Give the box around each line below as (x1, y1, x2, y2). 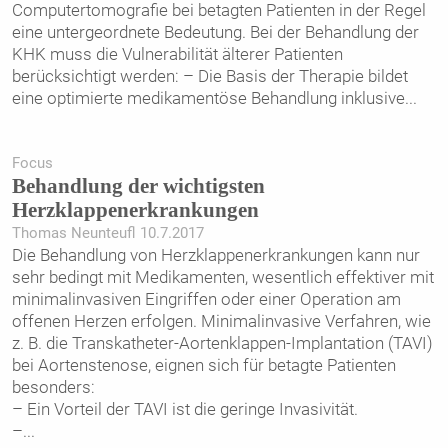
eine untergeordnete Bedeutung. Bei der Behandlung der (11, 22, 419, 43)
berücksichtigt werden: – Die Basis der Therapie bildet (11, 66, 408, 87)
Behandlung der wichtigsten (11, 174, 265, 197)
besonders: (11, 376, 95, 397)
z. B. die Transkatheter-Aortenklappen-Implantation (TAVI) (11, 332, 433, 353)
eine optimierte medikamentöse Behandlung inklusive (11, 88, 405, 109)
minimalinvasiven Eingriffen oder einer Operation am (11, 288, 401, 309)
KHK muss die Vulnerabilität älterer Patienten (11, 44, 343, 65)
